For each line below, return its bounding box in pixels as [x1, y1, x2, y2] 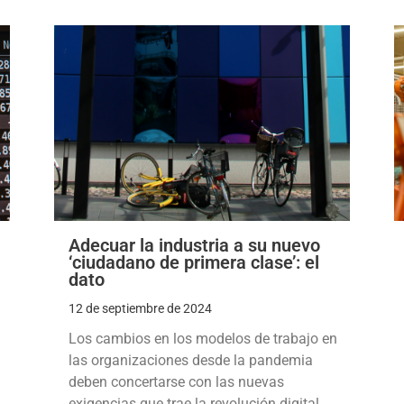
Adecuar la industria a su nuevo [69, 234, 321, 256]
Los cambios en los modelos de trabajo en [69, 329, 338, 347]
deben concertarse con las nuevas [69, 372, 285, 390]
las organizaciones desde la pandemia [69, 351, 314, 369]
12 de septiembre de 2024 [69, 300, 213, 316]
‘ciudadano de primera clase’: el [69, 251, 320, 273]
